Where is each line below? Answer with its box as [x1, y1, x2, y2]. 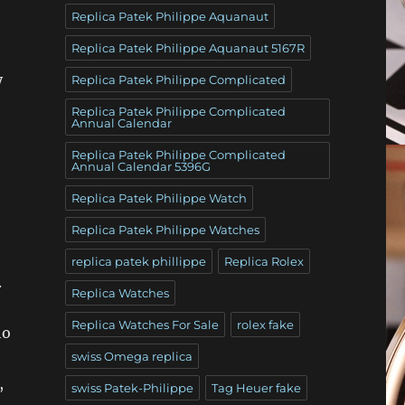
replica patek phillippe [71, 253, 206, 268]
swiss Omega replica [71, 348, 193, 363]
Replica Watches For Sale [71, 316, 219, 332]
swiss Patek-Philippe [71, 380, 193, 395]
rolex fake [236, 316, 294, 332]
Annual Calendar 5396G [71, 158, 211, 174]
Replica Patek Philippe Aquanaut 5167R [71, 40, 305, 55]
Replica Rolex [223, 253, 304, 268]
